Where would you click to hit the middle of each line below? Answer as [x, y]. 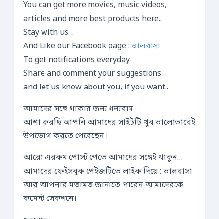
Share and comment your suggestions [92, 74]
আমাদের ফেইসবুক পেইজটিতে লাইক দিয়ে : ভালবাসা [108, 172]
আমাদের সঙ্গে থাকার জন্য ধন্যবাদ [78, 109]
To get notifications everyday [77, 60]
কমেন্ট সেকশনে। [50, 199]
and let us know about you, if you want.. [96, 88]
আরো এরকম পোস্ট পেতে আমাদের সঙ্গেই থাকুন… [103, 158]
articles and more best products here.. [93, 19]
